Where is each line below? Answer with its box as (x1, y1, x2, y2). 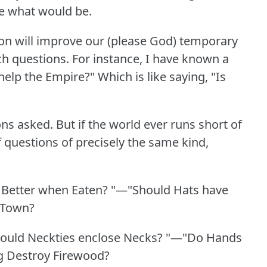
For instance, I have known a (72, 50, 229, 67)
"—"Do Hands (166, 229, 242, 246)
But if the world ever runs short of (56, 116, 242, 132)
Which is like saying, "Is (98, 68, 226, 85)
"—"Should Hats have (111, 181, 228, 198)
